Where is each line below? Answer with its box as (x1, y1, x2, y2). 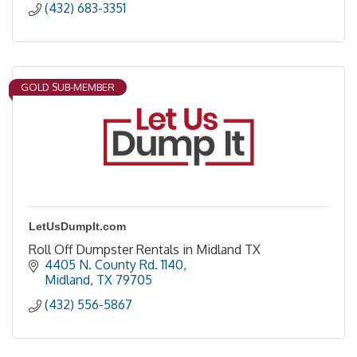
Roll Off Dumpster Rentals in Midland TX (29, 241, 261, 257)
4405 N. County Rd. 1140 (45, 257, 183, 273)
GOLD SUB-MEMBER (21, 80, 115, 93)
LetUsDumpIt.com (29, 220, 126, 233)
